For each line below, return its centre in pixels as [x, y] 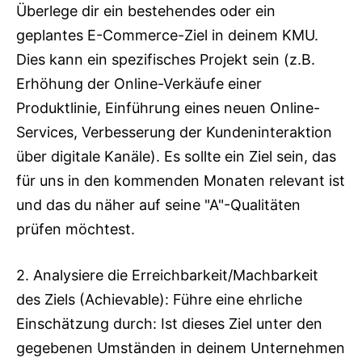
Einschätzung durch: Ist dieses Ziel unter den [169, 324]
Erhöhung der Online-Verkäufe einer [139, 84]
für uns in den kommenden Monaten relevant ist [181, 181]
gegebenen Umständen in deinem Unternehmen [181, 348]
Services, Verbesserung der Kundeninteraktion [174, 132]
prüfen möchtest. [76, 229]
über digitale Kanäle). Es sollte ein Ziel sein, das [176, 156]
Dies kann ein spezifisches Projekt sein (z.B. [166, 59]
